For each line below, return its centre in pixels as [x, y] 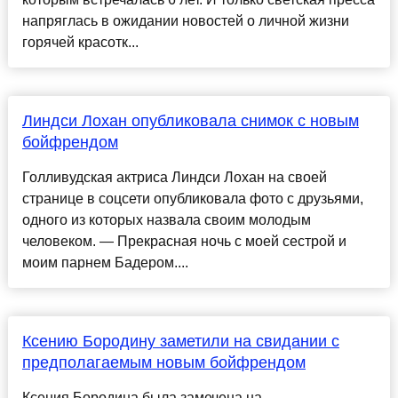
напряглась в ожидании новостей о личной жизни [185, 21]
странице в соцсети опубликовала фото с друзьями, [192, 199]
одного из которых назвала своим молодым [166, 220]
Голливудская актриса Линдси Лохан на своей [174, 178]
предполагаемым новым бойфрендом [163, 363]
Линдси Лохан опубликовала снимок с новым [190, 121]
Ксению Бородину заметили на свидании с [180, 342]
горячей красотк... [80, 43]
